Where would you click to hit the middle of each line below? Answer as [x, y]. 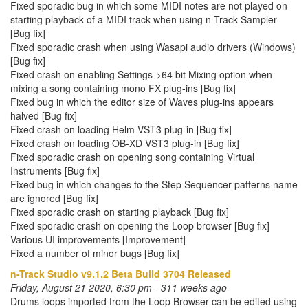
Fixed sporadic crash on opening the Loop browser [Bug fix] [140, 225]
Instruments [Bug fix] [55, 170]
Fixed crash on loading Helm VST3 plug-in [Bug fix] [121, 129]
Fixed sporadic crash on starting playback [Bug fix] [120, 212]
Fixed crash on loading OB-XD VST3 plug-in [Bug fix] [125, 143]
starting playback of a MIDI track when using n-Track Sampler [144, 19]
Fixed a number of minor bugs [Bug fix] [95, 253]
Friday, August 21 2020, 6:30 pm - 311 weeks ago [119, 287]
